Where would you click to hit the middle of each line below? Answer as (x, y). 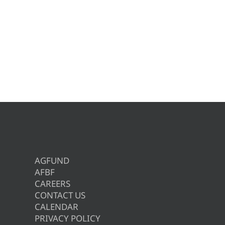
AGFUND (52, 161)
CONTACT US (60, 195)
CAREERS (53, 184)
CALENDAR (57, 207)
